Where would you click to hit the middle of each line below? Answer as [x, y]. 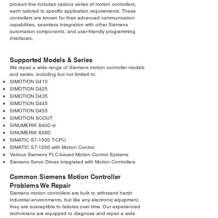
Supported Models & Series [51, 60]
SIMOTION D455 [29, 111]
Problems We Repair [40, 186]
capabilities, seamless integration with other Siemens [69, 25]
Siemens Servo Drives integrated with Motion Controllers [73, 162]
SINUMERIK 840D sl [33, 126]
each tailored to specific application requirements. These [73, 11]
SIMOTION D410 [29, 82]
